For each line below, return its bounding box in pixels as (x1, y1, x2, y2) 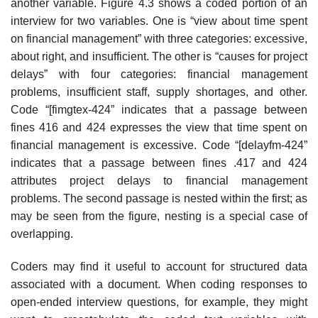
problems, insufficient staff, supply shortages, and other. (11, 86, 307, 99)
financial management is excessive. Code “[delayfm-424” (11, 139, 307, 152)
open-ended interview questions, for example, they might (11, 295, 307, 308)
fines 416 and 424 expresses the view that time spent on (11, 121, 307, 134)
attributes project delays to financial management (11, 175, 307, 187)
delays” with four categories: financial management (11, 68, 307, 81)
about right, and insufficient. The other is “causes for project (11, 50, 307, 63)
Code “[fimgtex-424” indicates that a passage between (11, 104, 307, 116)
